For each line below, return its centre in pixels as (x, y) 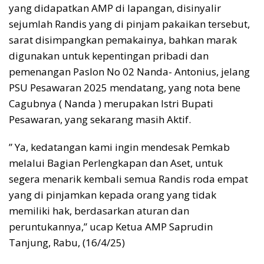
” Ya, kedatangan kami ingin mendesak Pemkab (119, 147)
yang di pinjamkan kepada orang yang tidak (113, 195)
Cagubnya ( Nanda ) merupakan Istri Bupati (111, 104)
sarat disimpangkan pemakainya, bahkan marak (123, 40)
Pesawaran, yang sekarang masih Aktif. (100, 120)
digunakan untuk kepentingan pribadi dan (109, 56)
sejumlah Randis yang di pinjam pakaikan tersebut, (129, 24)
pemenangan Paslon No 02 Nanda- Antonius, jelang (129, 72)
